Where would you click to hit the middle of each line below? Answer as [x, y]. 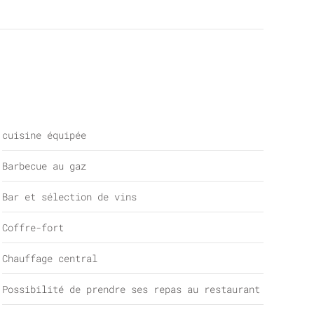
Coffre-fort [33, 227]
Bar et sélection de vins [69, 197]
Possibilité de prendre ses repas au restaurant [131, 289]
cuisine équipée [44, 135]
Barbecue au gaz [44, 166]
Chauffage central [49, 258]
